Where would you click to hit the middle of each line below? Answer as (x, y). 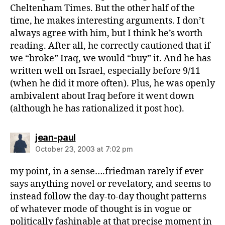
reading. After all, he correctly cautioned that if (110, 46)
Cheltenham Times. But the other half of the (102, 8)
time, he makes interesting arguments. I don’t (107, 21)
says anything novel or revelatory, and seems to (110, 184)
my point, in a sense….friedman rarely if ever (107, 172)
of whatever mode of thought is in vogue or (101, 209)
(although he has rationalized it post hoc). (97, 109)
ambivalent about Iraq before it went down (102, 96)
